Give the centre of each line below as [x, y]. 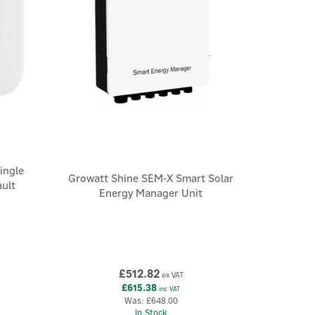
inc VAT [169, 288]
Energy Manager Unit [150, 193]
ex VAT [171, 275]
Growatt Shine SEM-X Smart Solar [150, 178]
